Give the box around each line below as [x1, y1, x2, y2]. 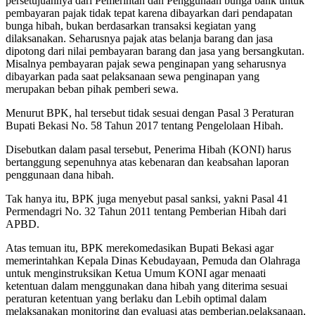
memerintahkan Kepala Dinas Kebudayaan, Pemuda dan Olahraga [6, 255, 300, 266]
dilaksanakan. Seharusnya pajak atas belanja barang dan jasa [6, 32, 273, 44]
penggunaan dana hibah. [6, 169, 114, 181]
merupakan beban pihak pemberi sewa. [6, 83, 179, 95]
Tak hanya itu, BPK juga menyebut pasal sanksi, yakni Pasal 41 [6, 193, 288, 205]
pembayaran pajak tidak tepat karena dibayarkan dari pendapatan [6, 7, 292, 19]
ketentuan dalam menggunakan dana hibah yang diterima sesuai [6, 280, 288, 292]
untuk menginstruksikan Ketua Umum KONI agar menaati [6, 267, 266, 279]
